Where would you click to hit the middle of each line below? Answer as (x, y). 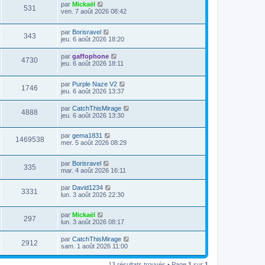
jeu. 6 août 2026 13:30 (93, 115)
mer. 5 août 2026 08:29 (94, 143)
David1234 (88, 187)
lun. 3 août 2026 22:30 (93, 194)
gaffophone (91, 56)
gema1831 (87, 136)
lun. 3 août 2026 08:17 (93, 222)
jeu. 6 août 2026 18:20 (93, 39)
